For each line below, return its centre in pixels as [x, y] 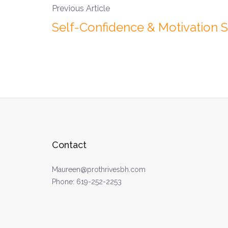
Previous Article [81, 9]
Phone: [64, 182]
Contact [69, 145]
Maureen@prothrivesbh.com [99, 170]
